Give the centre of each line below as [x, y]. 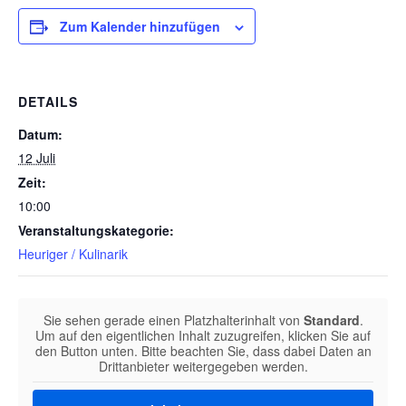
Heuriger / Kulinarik [73, 254]
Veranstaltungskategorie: [96, 231]
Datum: [40, 135]
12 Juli [37, 158]
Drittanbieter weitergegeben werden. [203, 367]
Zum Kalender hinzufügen [140, 27]
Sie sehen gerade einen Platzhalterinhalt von [173, 320]
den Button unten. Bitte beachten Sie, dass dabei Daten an [203, 351]
